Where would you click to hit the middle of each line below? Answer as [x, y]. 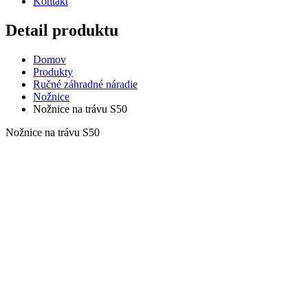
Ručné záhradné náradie [85, 84]
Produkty [53, 71]
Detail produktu [62, 30]
